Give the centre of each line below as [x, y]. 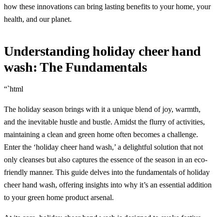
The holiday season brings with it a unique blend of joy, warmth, [102, 109]
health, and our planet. [38, 19]
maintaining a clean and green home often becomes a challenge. [101, 134]
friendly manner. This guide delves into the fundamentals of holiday [107, 172]
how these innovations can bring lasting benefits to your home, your [107, 6]
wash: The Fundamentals [76, 67]
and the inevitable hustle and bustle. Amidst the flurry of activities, [104, 122]
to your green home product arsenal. [59, 197]
